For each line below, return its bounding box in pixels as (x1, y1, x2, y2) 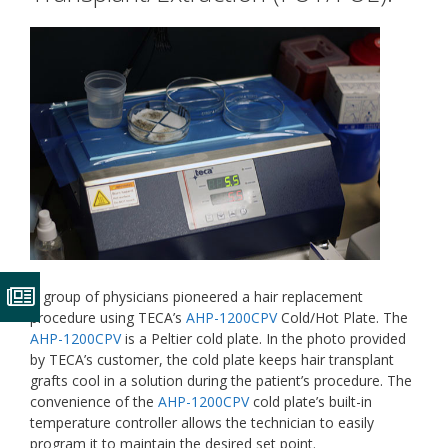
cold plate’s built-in (249, 391, 372, 411)
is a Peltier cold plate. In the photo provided (121, 328, 406, 348)
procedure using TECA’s (30, 307, 186, 327)
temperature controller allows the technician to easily (30, 412, 374, 432)
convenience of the (30, 391, 158, 411)
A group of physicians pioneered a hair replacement (30, 286, 363, 306)
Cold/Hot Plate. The (277, 307, 408, 327)
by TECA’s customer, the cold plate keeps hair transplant (30, 349, 394, 369)
